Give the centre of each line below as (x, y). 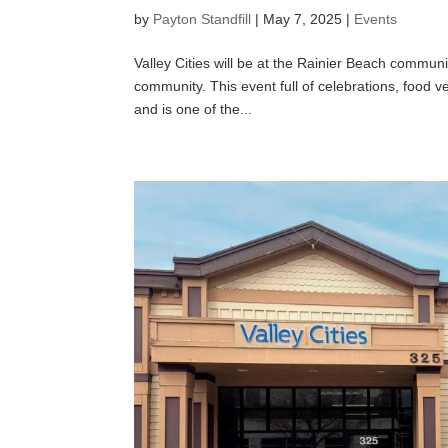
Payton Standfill (202, 19)
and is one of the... (193, 109)
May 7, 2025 (303, 19)
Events (376, 19)
